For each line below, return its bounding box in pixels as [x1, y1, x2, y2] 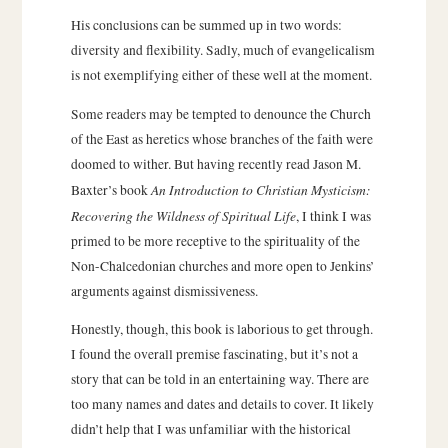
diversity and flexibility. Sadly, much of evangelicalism [70, 41, 375, 60]
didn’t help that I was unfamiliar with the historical [70, 420, 351, 439]
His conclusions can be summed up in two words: [70, 16, 342, 35]
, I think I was [295, 206, 371, 225]
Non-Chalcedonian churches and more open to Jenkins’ [70, 256, 375, 275]
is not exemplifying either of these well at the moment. [70, 66, 372, 85]
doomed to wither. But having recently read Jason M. [70, 154, 361, 173]
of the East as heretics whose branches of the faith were [70, 129, 373, 148]
